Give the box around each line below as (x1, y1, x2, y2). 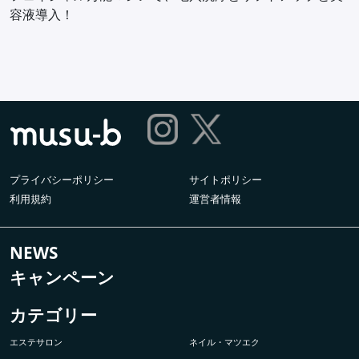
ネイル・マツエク (189, 336, 260, 349)
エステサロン (10, 336, 63, 349)
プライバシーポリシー (10, 172, 114, 188)
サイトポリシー (189, 172, 262, 188)
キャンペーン (10, 266, 115, 289)
